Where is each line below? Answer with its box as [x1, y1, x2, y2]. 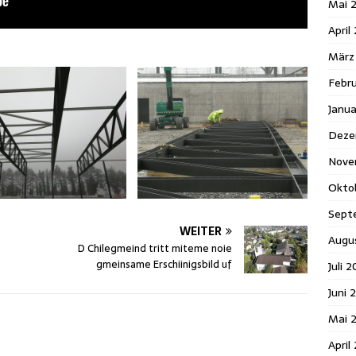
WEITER [180, 222, 222, 241]
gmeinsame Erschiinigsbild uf [96, 256, 233, 273]
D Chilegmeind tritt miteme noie [78, 240, 233, 257]
